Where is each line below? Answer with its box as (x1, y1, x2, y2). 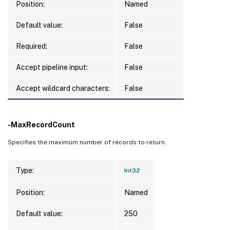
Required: (16, 42, 47, 50)
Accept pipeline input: (16, 63, 88, 71)
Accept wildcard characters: (16, 84, 110, 92)
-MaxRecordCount (8, 120, 75, 129)
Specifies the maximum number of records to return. (8, 138, 166, 146)
